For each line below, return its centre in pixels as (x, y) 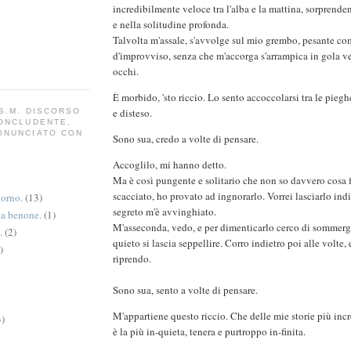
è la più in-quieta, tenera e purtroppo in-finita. (209, 332)
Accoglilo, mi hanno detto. (170, 165)
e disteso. (134, 113)
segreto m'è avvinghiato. (166, 212)
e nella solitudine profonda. (171, 25)
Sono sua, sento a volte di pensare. (185, 290)
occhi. (127, 72)
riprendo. (132, 259)
